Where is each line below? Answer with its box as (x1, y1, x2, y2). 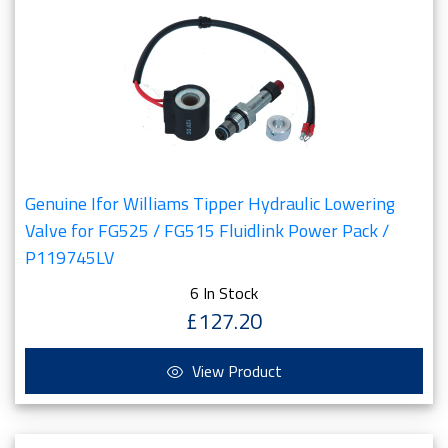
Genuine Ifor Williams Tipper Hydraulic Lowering (25, 190, 395, 217)
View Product (187, 359, 282, 383)
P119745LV (25, 244, 114, 271)
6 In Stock (190, 281, 258, 305)
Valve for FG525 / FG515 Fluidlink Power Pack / (25, 217, 389, 244)
